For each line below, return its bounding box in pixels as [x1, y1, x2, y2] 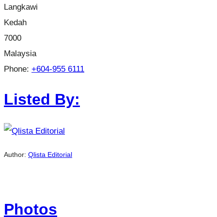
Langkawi [4, 1, 38, 12]
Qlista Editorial [28, 151, 72, 159]
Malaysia [4, 48, 36, 58]
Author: [4, 151, 28, 159]
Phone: [4, 63, 31, 74]
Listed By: [4, 91, 80, 108]
